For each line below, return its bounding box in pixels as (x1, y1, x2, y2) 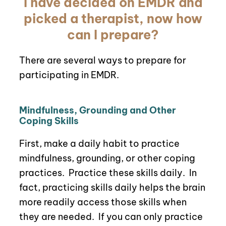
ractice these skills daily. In (74, 167, 197, 179)
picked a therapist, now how (24, 11, 202, 27)
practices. (19, 167, 65, 179)
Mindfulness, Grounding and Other (19, 104, 176, 117)
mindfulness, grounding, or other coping (19, 152, 195, 164)
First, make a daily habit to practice (19, 138, 180, 150)
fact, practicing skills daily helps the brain (19, 182, 205, 194)
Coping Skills (19, 115, 79, 127)
